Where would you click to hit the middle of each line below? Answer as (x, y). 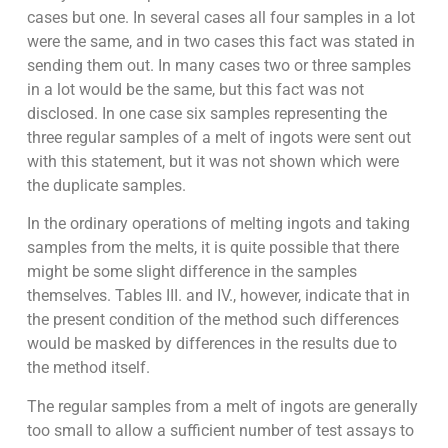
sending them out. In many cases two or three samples (218, 66)
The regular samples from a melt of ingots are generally (222, 406)
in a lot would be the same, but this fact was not (195, 90)
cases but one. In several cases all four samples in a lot (220, 18)
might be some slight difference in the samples (191, 272)
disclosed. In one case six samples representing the (206, 114)
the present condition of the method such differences (212, 320)
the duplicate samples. (106, 186)
